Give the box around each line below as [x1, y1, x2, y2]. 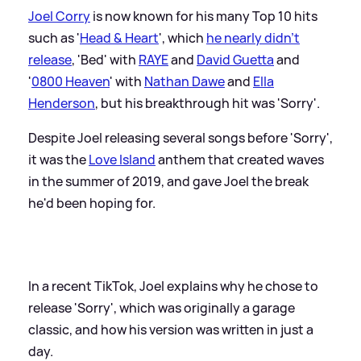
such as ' [28, 28, 80, 47]
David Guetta [197, 50, 274, 68]
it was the [28, 150, 89, 168]
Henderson [28, 93, 95, 112]
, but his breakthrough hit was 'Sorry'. [95, 93, 320, 112]
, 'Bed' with [72, 50, 139, 68]
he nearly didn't [206, 28, 300, 47]
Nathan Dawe [144, 72, 225, 90]
